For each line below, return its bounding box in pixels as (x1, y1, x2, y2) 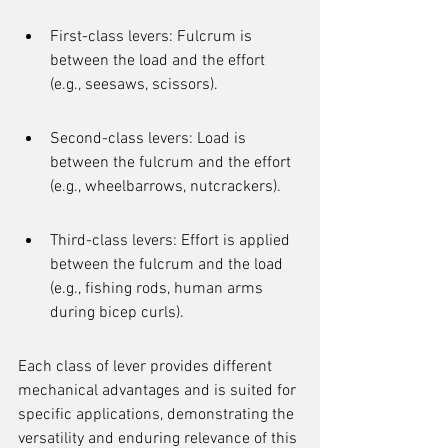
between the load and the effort (50, 51, 269, 71)
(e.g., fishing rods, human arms (50, 279, 267, 299)
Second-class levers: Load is (50, 129, 250, 149)
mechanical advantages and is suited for (18, 381, 300, 401)
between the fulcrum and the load (50, 255, 287, 275)
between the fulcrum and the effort (50, 153, 295, 173)
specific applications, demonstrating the (18, 405, 298, 425)
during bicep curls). (50, 303, 184, 323)
